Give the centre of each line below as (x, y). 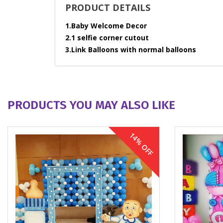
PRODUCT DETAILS (108, 7)
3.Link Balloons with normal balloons (131, 50)
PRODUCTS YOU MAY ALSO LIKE (91, 105)
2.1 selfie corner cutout (107, 38)
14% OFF (141, 144)
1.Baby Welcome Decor (106, 26)
